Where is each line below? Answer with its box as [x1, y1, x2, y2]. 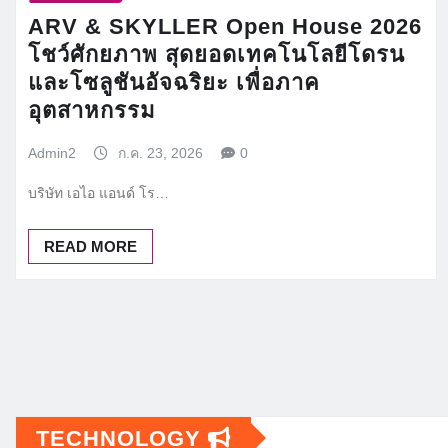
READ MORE [44, 237, 137, 255]
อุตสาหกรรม [28, 97, 156, 123]
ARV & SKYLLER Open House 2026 [28, 13, 422, 39]
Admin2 [28, 144, 76, 161]
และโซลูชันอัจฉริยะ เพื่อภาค [28, 69, 320, 95]
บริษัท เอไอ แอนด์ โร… [28, 184, 169, 201]
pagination [2, 338, 95, 359]
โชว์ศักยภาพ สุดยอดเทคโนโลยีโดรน [28, 41, 405, 67]
